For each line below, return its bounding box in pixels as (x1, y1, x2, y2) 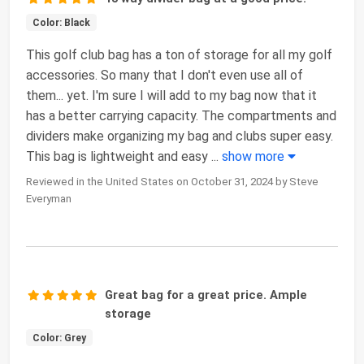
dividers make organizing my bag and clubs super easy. (26, 128, 333, 144)
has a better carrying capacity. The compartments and (26, 107, 336, 123)
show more (222, 148, 288, 164)
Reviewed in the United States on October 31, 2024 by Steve (26, 175, 318, 188)
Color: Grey (32, 331, 86, 344)
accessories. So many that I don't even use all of (26, 67, 303, 83)
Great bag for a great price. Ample (105, 287, 308, 302)
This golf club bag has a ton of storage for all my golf (26, 46, 332, 63)
